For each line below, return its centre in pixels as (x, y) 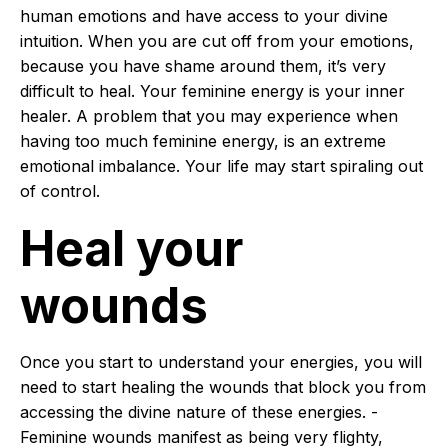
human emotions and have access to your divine (204, 16)
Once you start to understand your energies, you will (221, 362)
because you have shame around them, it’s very (203, 66)
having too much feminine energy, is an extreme (203, 141)
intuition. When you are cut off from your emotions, (217, 41)
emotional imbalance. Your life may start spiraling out (221, 166)
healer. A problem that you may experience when (209, 116)
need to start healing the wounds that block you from (223, 387)
